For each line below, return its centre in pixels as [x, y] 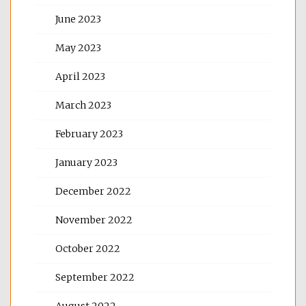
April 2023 [80, 76]
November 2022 [94, 220]
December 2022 [93, 191]
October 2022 [88, 248]
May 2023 [78, 47]
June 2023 [78, 19]
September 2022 [95, 277]
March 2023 [83, 105]
